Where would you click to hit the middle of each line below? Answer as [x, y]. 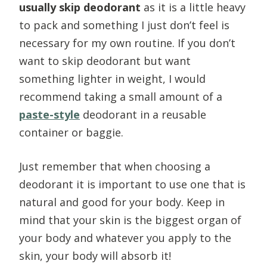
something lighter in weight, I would [112, 78]
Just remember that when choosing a [115, 166]
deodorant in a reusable [143, 114]
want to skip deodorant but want [105, 60]
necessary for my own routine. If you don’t [127, 43]
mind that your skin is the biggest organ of [130, 220]
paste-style [49, 114]
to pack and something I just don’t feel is [124, 25]
